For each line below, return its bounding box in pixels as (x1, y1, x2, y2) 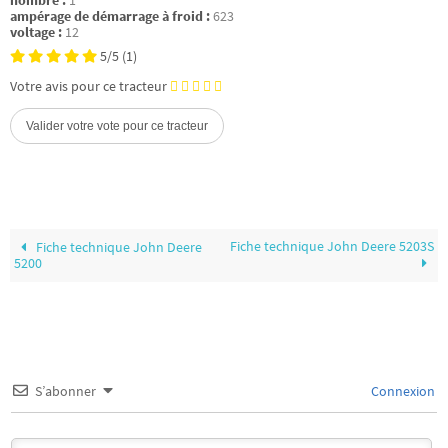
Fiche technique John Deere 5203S (229, 238, 434, 256)
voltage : (10, 23, 62, 41)
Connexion (368, 382, 435, 401)
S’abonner (35, 382, 96, 401)
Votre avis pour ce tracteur (10, 77, 167, 95)
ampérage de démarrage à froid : (10, 7, 210, 25)
